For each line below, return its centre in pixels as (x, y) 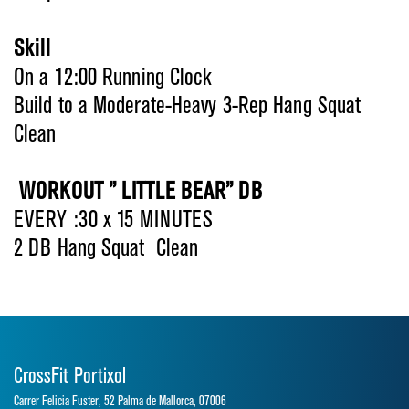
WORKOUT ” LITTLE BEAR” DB (141, 192)
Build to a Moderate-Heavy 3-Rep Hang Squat (188, 106)
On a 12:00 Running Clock (113, 78)
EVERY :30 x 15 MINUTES (114, 220)
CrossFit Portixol (70, 377)
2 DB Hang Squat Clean (106, 249)
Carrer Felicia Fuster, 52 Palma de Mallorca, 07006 (120, 401)
